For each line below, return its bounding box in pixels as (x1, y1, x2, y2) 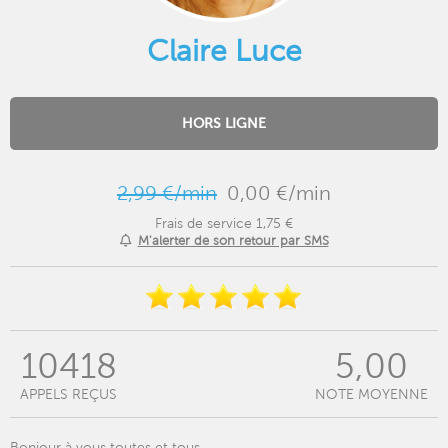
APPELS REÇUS (20, 386, 117, 402)
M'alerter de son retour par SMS (137, 233, 329, 248)
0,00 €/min (227, 182, 331, 204)
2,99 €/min (117, 182, 217, 204)
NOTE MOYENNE (315, 386, 428, 402)
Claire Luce (146, 35, 302, 67)
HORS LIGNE (182, 115, 266, 132)
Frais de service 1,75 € (155, 215, 293, 231)
